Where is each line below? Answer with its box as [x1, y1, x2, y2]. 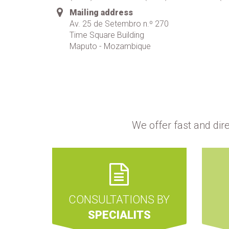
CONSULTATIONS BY [68, 193, 170, 206]
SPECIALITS [87, 209, 151, 221]
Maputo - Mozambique [70, 41, 151, 51]
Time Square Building [70, 30, 145, 40]
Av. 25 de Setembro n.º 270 [70, 19, 169, 29]
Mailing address [70, 8, 133, 17]
